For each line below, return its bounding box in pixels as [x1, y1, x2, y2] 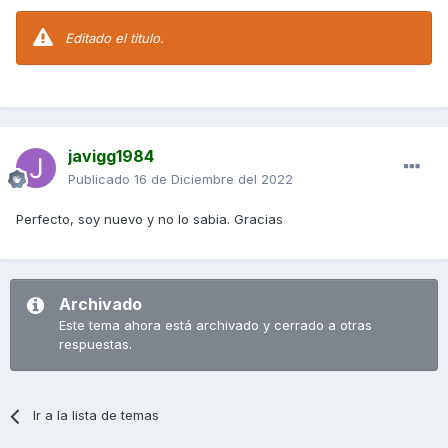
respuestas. [59, 336, 132, 353]
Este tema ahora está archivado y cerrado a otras [59, 317, 372, 334]
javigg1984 [68, 146, 154, 167]
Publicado [68, 171, 134, 188]
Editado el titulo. [65, 30, 168, 47]
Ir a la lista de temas [33, 407, 160, 424]
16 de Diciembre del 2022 [134, 171, 293, 188]
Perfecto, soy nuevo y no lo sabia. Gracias [16, 211, 283, 228]
